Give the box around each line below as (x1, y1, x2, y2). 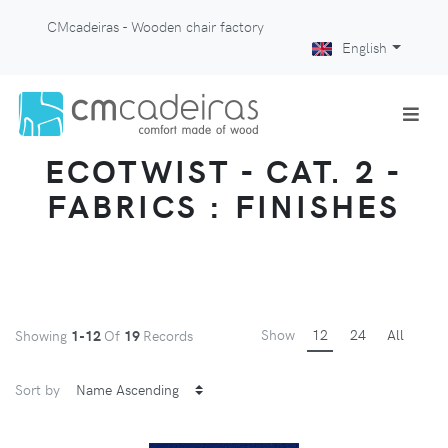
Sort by (15, 378, 60, 399)
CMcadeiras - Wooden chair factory (47, 16, 264, 36)
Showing (15, 325, 71, 346)
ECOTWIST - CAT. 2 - (44, 148, 404, 193)
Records (143, 325, 193, 346)
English (342, 37, 388, 57)
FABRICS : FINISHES (47, 183, 401, 228)
